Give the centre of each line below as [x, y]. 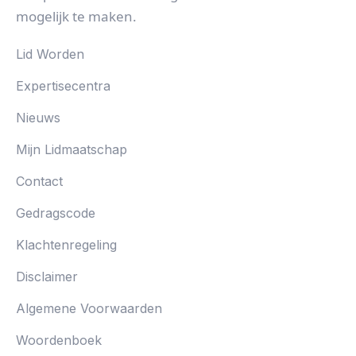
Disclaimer [47, 277]
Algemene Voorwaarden [89, 309]
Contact [39, 182]
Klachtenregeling [66, 245]
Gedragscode [56, 213]
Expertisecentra [63, 86]
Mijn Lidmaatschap [72, 150]
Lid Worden [50, 54]
